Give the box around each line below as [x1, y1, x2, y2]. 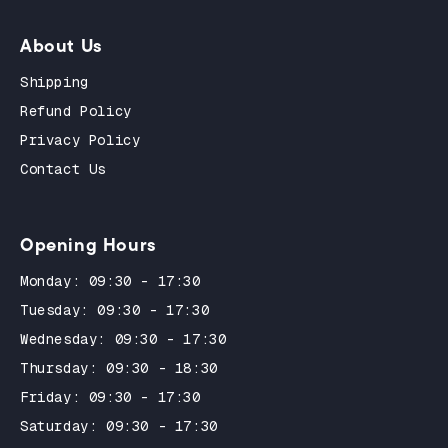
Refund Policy [20, 101, 132, 120]
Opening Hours [20, 230, 157, 258]
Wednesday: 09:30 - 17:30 [20, 329, 227, 348]
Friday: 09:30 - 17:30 [20, 387, 201, 406]
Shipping [20, 72, 89, 91]
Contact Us [20, 159, 106, 178]
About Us [20, 31, 103, 59]
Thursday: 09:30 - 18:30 [20, 358, 218, 377]
